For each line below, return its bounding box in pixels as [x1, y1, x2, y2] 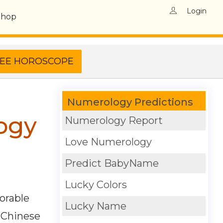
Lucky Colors [64, 179, 127, 191]
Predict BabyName [64, 157, 159, 169]
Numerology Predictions [67, 96, 193, 108]
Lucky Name [64, 200, 126, 212]
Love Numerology [64, 136, 152, 148]
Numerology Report [64, 114, 163, 126]
